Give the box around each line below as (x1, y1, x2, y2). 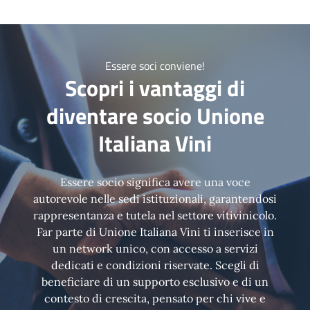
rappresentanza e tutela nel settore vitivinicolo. (33, 208, 277, 223)
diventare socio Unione (46, 99, 264, 133)
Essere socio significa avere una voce (60, 175, 250, 190)
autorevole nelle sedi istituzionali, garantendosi (33, 192, 277, 206)
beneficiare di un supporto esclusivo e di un (42, 275, 268, 289)
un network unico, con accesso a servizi (52, 241, 258, 256)
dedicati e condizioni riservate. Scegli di (51, 258, 259, 273)
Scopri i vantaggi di (65, 71, 245, 105)
